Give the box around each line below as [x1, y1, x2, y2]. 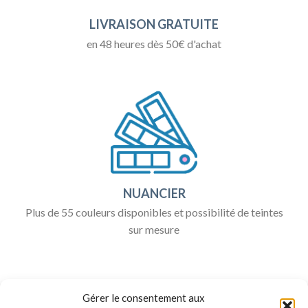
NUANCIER [122, 185, 186, 201]
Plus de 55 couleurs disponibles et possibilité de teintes [25, 206, 283, 219]
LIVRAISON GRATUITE [89, 16, 219, 32]
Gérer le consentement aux [82, 291, 205, 305]
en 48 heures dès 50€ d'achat [87, 36, 221, 50]
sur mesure [129, 223, 179, 236]
